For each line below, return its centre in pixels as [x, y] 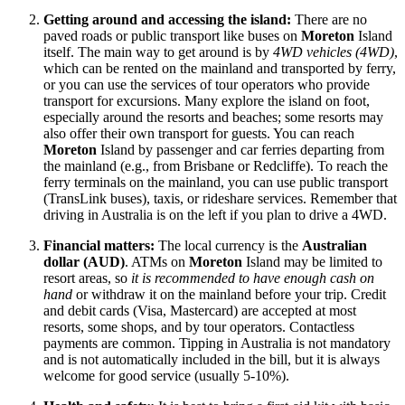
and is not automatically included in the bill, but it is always [212, 360]
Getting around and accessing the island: [167, 20]
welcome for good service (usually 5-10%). [166, 376]
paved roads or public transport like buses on [172, 36]
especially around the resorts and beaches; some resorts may [213, 118]
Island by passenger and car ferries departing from [240, 150]
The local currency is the [228, 246]
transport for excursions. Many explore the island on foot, [207, 101]
